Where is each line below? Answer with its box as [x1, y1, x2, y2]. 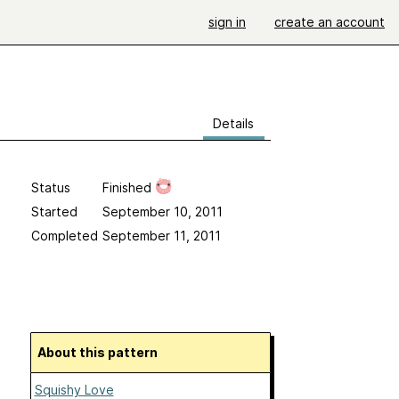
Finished [102, 180, 155, 195]
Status [30, 180, 70, 195]
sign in [208, 14, 246, 29]
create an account [274, 14, 385, 29]
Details [212, 116, 254, 131]
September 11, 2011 [102, 228, 221, 243]
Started [30, 204, 77, 219]
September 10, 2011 [102, 204, 223, 219]
